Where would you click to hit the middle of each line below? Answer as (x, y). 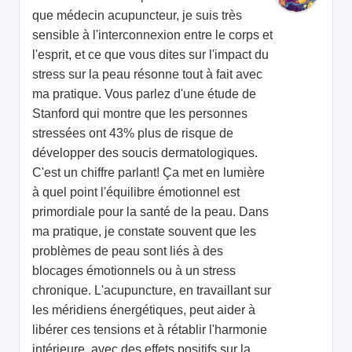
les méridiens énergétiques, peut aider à (144, 310)
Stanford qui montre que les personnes (140, 114)
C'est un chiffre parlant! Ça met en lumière (148, 173)
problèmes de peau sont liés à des (128, 251)
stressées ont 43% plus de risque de (133, 134)
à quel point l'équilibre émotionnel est (136, 192)
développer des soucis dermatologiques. (145, 153)
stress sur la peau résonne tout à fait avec (147, 75)
